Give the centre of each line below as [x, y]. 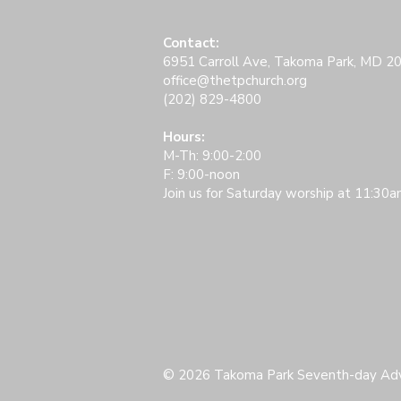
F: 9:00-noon [201, 175]
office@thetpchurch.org [235, 81]
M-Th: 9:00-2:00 [212, 156]
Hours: [184, 137]
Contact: [191, 43]
